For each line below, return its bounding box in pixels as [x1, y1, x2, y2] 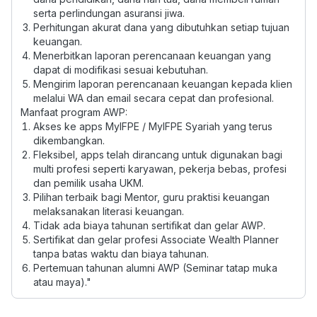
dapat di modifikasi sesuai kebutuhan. [33, 64, 208, 76]
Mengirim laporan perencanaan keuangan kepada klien [33, 78, 292, 90]
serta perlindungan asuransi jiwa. [33, 7, 185, 19]
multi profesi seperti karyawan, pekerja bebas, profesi [33, 163, 287, 175]
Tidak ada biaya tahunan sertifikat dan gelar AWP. [33, 219, 265, 231]
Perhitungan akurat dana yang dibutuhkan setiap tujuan [33, 21, 289, 33]
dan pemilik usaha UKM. [33, 177, 144, 189]
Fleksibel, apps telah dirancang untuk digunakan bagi [33, 149, 282, 161]
